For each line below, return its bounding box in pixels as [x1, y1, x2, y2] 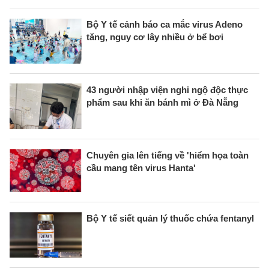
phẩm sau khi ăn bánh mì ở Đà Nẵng [86, 97, 238, 107]
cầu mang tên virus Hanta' [86, 162, 196, 173]
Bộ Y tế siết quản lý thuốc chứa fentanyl [86, 213, 254, 223]
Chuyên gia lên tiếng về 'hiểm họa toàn [86, 150, 249, 160]
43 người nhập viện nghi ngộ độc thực [86, 84, 248, 95]
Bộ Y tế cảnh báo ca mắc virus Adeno [86, 19, 243, 29]
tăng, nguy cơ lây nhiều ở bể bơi [86, 31, 223, 42]
